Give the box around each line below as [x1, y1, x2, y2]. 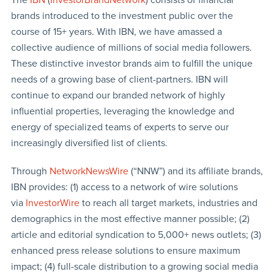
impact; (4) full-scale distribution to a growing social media [10, 260, 258, 273]
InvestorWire [25, 196, 80, 209]
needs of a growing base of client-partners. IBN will [10, 73, 228, 86]
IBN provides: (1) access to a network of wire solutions [10, 180, 238, 193]
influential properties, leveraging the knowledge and [10, 105, 234, 117]
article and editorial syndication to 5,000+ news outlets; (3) [10, 228, 261, 241]
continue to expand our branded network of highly [10, 89, 225, 102]
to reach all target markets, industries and [79, 196, 257, 209]
